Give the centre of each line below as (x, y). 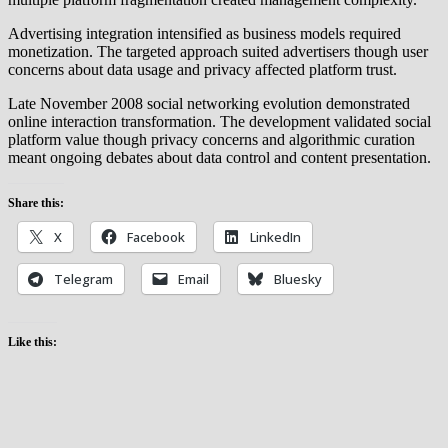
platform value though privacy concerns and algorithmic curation (211, 139)
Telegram (83, 278)
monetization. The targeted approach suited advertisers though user (218, 51)
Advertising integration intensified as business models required (204, 33)
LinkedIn (275, 236)
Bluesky (298, 278)
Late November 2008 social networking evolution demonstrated (209, 103)
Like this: (32, 341)
